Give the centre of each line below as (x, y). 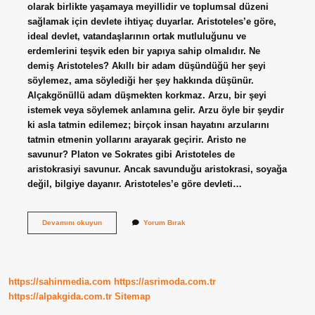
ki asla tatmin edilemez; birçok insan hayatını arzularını (148, 124)
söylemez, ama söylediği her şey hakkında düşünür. (140, 80)
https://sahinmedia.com (60, 282)
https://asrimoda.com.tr (165, 282)
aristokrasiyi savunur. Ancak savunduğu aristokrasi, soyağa (157, 169)
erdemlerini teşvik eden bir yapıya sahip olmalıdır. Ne (143, 51)
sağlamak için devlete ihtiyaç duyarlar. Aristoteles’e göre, (152, 21)
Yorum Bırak (164, 222)
